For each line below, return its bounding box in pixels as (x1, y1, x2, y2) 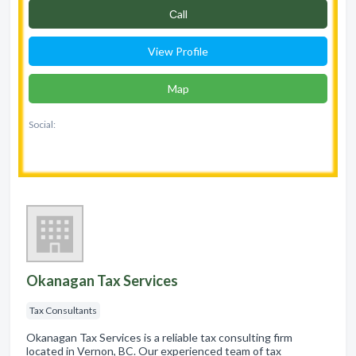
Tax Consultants (29, 304, 97, 316)
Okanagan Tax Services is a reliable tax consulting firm (26, 330, 292, 344)
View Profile (148, 44, 208, 58)
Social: (29, 118, 56, 130)
